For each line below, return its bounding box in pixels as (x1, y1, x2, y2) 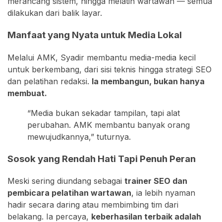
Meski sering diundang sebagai (7, 176, 124, 186)
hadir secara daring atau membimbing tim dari (7, 200, 178, 210)
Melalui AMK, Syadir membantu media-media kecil (7, 52, 196, 62)
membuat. (7, 88, 47, 98)
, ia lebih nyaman (131, 188, 195, 198)
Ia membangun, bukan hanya (92, 76, 205, 86)
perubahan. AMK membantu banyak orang (27, 119, 190, 130)
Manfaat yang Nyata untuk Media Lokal (7, 29, 182, 41)
